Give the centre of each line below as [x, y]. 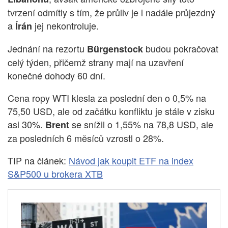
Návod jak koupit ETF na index [131, 160]
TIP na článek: [38, 160]
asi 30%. [26, 124]
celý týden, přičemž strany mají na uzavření [96, 62]
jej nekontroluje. [65, 25]
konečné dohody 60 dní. [56, 75]
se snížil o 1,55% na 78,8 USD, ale [141, 124]
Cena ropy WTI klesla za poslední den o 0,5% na [107, 97]
